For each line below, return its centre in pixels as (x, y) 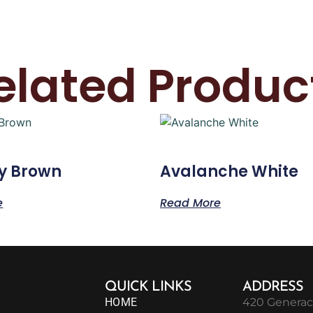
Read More (190, 203)
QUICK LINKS (148, 287)
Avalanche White (229, 172)
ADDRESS (273, 287)
